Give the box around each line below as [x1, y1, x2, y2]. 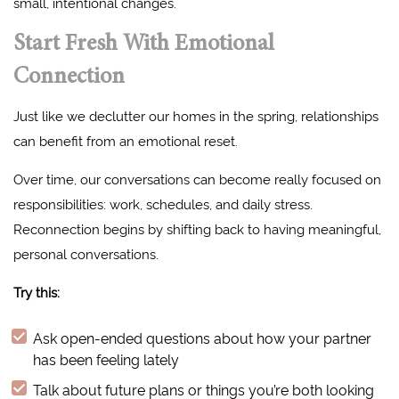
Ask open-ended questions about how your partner [33, 327, 371, 347]
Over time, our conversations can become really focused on [13, 168, 381, 188]
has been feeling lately [33, 348, 183, 369]
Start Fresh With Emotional [13, 33, 274, 56]
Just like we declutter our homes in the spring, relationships [13, 105, 379, 125]
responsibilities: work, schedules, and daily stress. [13, 193, 313, 213]
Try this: [13, 281, 63, 301]
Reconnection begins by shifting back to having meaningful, [13, 218, 381, 238]
